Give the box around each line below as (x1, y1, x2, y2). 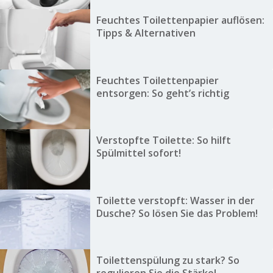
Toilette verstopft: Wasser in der (96, 193, 255, 207)
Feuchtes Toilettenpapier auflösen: (96, 13, 264, 27)
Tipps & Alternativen (96, 26, 196, 40)
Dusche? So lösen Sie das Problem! (96, 206, 258, 220)
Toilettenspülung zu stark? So (96, 253, 239, 267)
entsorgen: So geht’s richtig (96, 86, 229, 100)
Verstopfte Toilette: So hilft (96, 133, 231, 147)
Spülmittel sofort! (96, 146, 181, 160)
